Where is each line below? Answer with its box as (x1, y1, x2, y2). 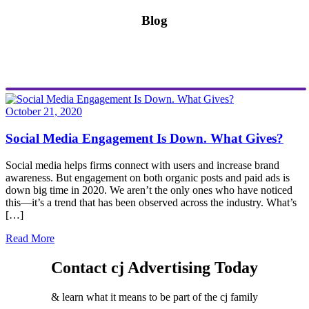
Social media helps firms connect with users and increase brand (6, 159, 279, 171)
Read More (6, 232, 54, 244)
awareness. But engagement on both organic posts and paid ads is (6, 171, 290, 183)
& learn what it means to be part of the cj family (51, 290, 258, 303)
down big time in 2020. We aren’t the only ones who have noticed (6, 183, 292, 196)
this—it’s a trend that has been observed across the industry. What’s (6, 196, 297, 208)
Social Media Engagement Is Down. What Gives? (6, 131, 283, 146)
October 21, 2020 (6, 106, 82, 118)
